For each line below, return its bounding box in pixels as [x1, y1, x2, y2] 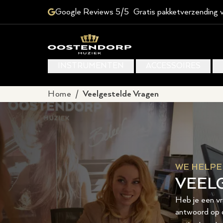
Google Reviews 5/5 [55, 7, 129, 17]
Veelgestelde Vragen [83, 89, 159, 99]
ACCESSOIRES [146, 61, 201, 71]
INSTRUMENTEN [58, 61, 124, 71]
